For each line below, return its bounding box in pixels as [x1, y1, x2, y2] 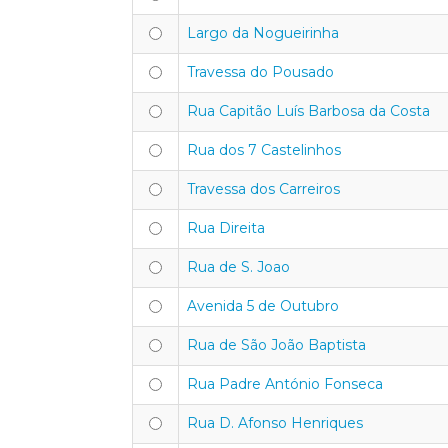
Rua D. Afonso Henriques [187, 414, 363, 432]
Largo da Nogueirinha [187, 24, 339, 42]
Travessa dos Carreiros [187, 180, 340, 198]
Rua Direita [187, 219, 265, 237]
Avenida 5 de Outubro [187, 297, 339, 315]
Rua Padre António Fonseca [187, 375, 383, 393]
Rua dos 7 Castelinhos [187, 141, 341, 159]
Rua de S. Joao [187, 258, 290, 276]
